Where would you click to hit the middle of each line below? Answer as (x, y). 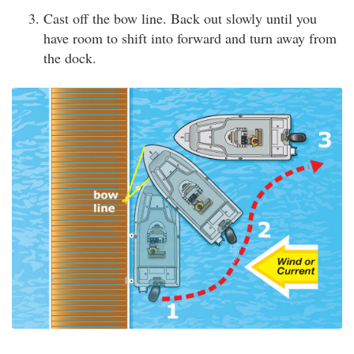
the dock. (70, 58)
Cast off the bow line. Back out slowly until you (180, 18)
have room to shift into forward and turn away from (190, 38)
